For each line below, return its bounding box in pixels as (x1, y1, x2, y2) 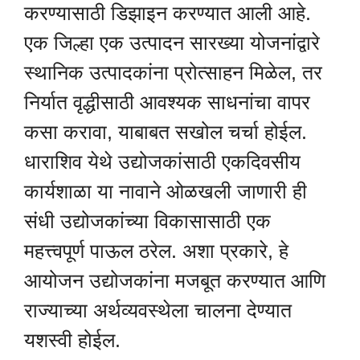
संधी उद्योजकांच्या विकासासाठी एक (24, 210, 271, 233)
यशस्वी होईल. (24, 329, 121, 352)
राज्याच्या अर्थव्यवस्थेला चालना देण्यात (24, 299, 292, 322)
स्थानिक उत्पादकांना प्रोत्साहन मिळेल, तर (24, 61, 322, 84)
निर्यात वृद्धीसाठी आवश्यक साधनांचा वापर (24, 91, 310, 114)
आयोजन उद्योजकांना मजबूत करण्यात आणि (24, 269, 325, 292)
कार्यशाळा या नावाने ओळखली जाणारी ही (24, 180, 307, 203)
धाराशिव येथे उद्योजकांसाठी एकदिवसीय (24, 150, 301, 174)
